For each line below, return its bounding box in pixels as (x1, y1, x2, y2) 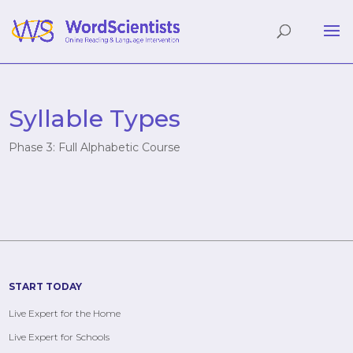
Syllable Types (9, 104, 181, 133)
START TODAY (9, 281, 83, 293)
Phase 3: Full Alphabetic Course (9, 140, 181, 154)
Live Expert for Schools (9, 331, 110, 344)
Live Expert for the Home (9, 307, 121, 320)
